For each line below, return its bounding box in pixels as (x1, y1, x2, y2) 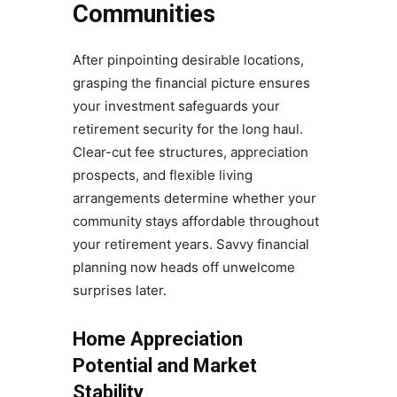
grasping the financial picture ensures (72, 74, 310, 92)
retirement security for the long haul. (72, 121, 303, 138)
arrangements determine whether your (72, 190, 316, 207)
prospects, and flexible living (72, 167, 253, 184)
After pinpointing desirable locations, (72, 51, 304, 69)
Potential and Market (72, 354, 257, 378)
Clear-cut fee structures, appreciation (72, 144, 308, 161)
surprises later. (72, 282, 167, 300)
